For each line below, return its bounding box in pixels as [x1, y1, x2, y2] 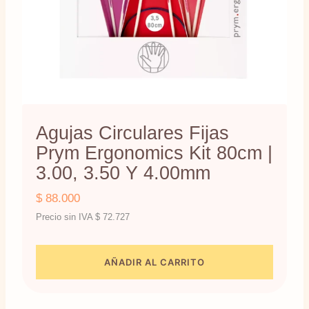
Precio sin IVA [36, 212, 95, 223]
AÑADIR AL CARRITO [104, 256, 205, 268]
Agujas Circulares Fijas [36, 123, 229, 144]
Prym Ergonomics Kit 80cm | [36, 143, 272, 164]
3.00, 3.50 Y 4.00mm [36, 163, 210, 184]
